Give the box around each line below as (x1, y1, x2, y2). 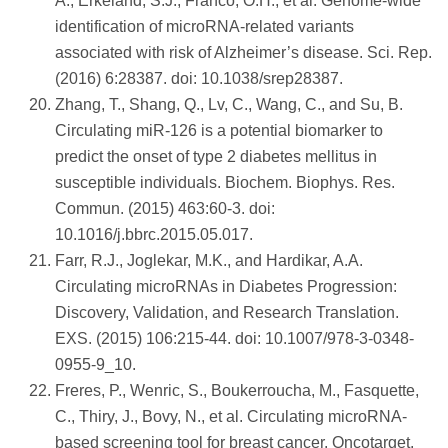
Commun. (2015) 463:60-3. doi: (55, 200, 275, 218)
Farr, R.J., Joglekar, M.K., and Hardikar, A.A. (55, 252, 363, 270)
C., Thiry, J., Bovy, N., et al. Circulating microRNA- (55, 408, 407, 426)
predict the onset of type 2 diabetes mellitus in (55, 148, 377, 166)
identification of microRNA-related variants (55, 18, 354, 36)
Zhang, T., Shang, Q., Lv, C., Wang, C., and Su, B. (55, 96, 403, 114)
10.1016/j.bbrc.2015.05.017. (55, 226, 253, 244)
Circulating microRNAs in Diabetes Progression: (55, 278, 397, 296)
